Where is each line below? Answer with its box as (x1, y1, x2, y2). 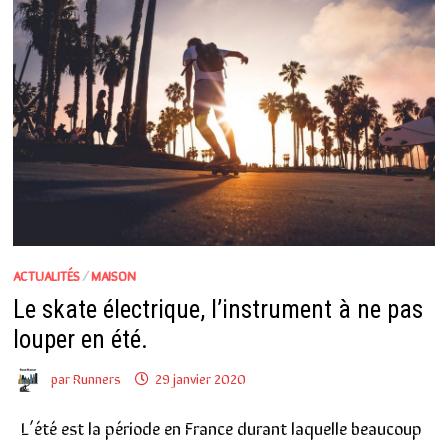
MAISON (90, 264, 136, 285)
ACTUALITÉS (12, 264, 80, 285)
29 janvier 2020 (154, 367, 246, 388)
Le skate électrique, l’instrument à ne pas (12, 294, 423, 324)
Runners (72, 367, 121, 388)
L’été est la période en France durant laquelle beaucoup (12, 414, 422, 441)
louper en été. (12, 324, 148, 354)
